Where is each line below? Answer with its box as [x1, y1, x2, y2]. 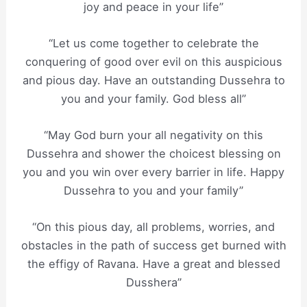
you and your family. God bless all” [61, 91, 246, 106]
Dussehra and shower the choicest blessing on [26, 147, 281, 161]
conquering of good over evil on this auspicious [25, 54, 282, 69]
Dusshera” [125, 275, 182, 290]
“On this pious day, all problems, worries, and [32, 220, 275, 234]
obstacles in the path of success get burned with [21, 238, 286, 253]
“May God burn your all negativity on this [44, 128, 263, 143]
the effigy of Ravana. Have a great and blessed [27, 257, 280, 271]
